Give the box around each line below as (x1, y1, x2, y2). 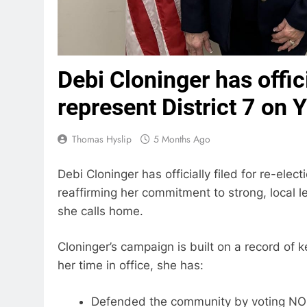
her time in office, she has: (58, 258, 204, 273)
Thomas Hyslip (72, 132, 132, 147)
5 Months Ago (153, 132, 210, 147)
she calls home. (58, 204, 143, 218)
